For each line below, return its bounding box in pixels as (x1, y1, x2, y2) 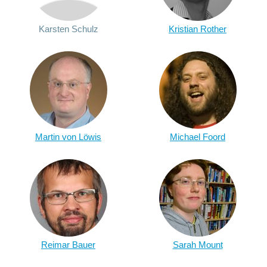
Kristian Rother (169, 24, 226, 34)
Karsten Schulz (38, 24, 98, 34)
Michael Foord (170, 132, 225, 142)
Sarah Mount (172, 240, 223, 250)
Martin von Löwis (35, 132, 101, 142)
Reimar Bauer (41, 240, 95, 250)
